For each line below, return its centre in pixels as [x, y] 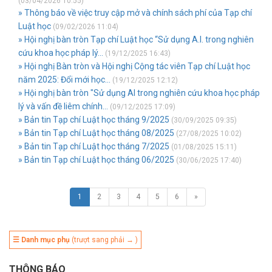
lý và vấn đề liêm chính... [63, 107]
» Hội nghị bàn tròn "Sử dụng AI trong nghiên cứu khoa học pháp [139, 93]
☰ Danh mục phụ [41, 240]
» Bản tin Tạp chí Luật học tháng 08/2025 [96, 133]
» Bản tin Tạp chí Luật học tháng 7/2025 [94, 147]
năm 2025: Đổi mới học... [64, 80]
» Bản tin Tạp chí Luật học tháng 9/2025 [94, 120]
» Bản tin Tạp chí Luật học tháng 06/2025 [96, 160]
